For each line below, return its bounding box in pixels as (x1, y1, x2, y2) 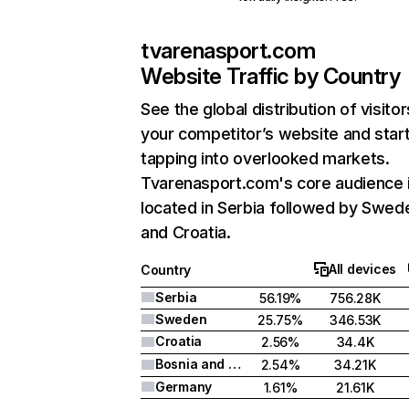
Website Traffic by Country (141, 63, 401, 89)
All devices (329, 261, 396, 277)
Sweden (155, 311, 207, 327)
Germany (155, 379, 213, 394)
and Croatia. (141, 223, 231, 242)
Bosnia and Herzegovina (227, 356, 241, 372)
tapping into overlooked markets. (141, 149, 390, 168)
